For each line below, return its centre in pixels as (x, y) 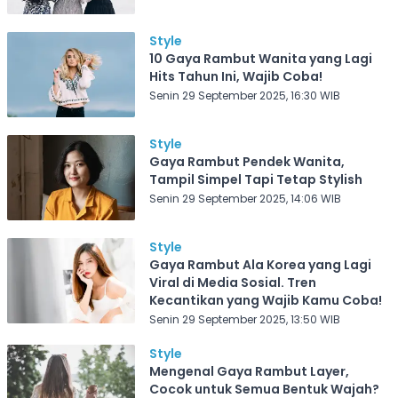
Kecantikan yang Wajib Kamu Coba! (265, 300)
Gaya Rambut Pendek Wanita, (247, 162)
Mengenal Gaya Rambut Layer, (249, 371)
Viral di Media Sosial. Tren (232, 283)
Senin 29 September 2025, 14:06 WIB (245, 199)
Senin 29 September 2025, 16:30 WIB (244, 96)
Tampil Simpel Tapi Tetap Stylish (255, 179)
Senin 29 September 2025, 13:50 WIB (244, 319)
